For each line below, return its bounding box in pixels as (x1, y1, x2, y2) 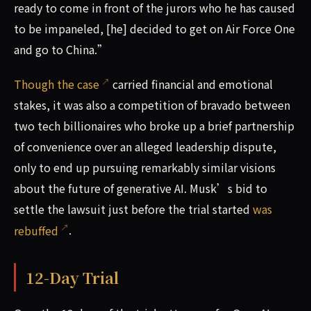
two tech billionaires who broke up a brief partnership (14, 117, 294, 135)
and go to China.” (14, 41, 108, 58)
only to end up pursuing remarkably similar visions (14, 159, 276, 176)
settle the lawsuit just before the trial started (14, 201, 253, 218)
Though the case (14, 76, 99, 93)
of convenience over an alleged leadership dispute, (14, 138, 276, 155)
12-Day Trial (25, 266, 119, 288)
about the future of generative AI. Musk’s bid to (14, 180, 267, 197)
